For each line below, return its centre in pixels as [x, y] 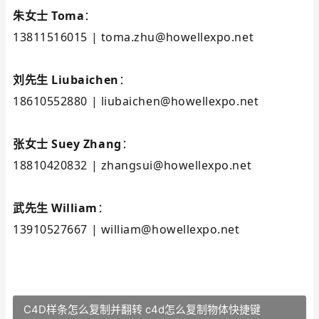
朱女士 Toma [49, 16]
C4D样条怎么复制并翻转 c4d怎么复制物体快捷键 [142, 309]
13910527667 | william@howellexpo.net [126, 229]
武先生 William [55, 208]
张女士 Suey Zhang [67, 144]
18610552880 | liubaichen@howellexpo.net [136, 101]
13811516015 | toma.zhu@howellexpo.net [134, 37]
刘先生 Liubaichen [66, 80]
